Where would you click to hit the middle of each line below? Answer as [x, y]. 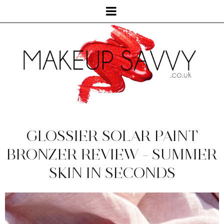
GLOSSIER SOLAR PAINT [112, 136]
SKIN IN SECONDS [112, 173]
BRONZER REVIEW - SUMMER [112, 154]
